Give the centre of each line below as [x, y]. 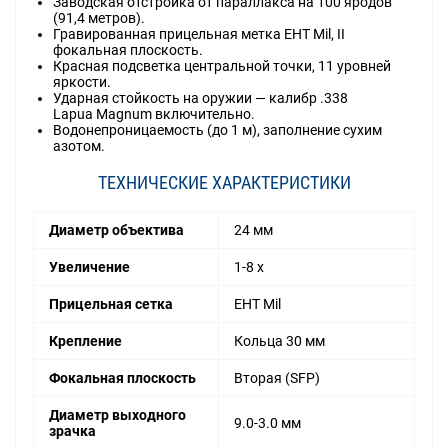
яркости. [82, 82]
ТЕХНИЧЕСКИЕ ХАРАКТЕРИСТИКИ [224, 183]
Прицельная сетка [111, 304]
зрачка [74, 431]
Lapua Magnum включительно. [154, 114]
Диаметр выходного [117, 415]
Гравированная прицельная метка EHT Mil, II [199, 34]
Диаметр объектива [116, 230]
